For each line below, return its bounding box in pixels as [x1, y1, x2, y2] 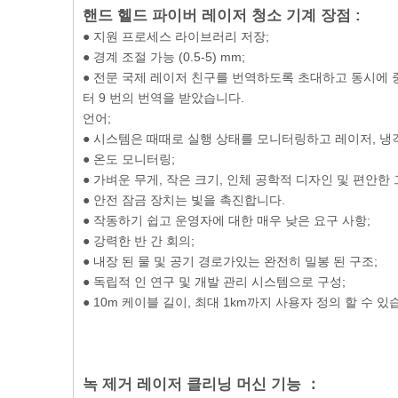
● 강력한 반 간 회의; [83, 233, 195, 248]
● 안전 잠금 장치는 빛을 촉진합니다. [83, 192, 285, 207]
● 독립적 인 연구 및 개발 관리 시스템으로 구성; [83, 274, 346, 289]
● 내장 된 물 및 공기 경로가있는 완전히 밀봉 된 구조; [83, 253, 378, 268]
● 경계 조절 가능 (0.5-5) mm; [83, 49, 245, 64]
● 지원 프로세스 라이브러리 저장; [83, 28, 269, 44]
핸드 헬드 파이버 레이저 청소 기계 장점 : [83, 6, 361, 24]
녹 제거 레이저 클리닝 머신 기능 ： [83, 375, 321, 393]
